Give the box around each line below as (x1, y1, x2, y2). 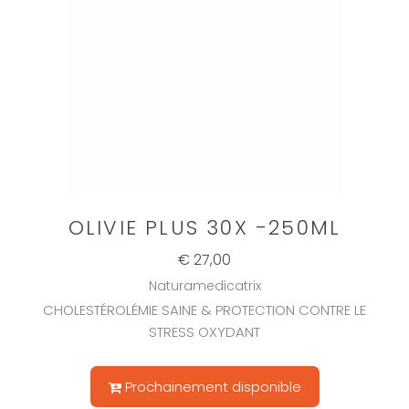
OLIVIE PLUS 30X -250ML (68, 214, 341, 243)
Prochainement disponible (124, 377, 301, 397)
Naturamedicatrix (148, 277, 261, 296)
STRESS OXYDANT (149, 322, 260, 342)
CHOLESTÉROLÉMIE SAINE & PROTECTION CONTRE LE (43, 300, 366, 320)
